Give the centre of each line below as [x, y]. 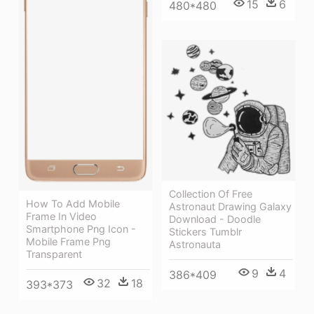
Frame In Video [61, 217]
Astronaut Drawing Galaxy [230, 206]
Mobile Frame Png [68, 242]
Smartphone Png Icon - [81, 229]
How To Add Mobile [73, 204]
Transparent [54, 254]
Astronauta [195, 244]
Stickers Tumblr [205, 231]
